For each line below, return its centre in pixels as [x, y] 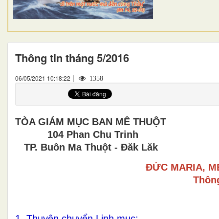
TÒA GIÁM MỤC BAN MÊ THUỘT [91, 121]
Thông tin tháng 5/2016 [72, 57]
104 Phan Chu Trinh [77, 134]
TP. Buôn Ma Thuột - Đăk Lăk [87, 147]
